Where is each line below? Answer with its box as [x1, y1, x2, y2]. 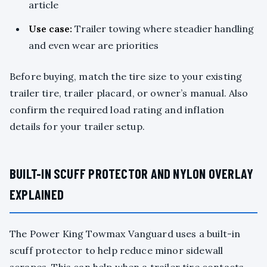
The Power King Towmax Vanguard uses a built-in [10, 228, 241, 240]
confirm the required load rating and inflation [10, 104, 225, 116]
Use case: [29, 23, 72, 35]
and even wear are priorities [29, 39, 159, 52]
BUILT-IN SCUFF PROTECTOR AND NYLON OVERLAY [10, 166, 254, 182]
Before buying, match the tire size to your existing [10, 70, 243, 83]
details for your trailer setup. [10, 120, 145, 133]
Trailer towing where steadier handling [72, 23, 254, 35]
